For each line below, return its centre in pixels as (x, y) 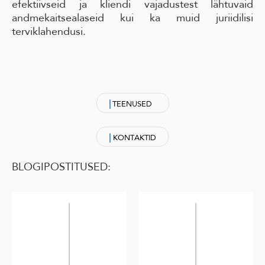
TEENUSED (134, 104)
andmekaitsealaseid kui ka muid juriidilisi (132, 18)
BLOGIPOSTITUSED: (61, 167)
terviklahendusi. (49, 32)
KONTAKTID (133, 138)
